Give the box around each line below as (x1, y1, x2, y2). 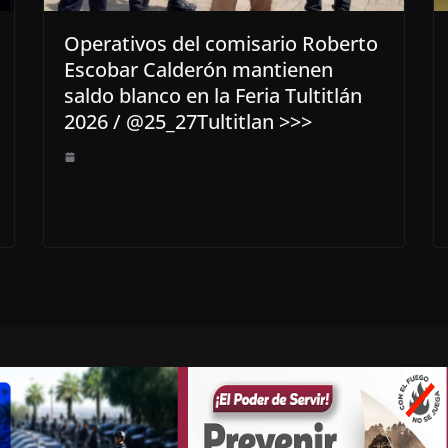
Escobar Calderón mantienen (64, 56, 333, 84)
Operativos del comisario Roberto (64, 30, 378, 58)
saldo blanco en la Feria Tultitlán (64, 82, 362, 110)
